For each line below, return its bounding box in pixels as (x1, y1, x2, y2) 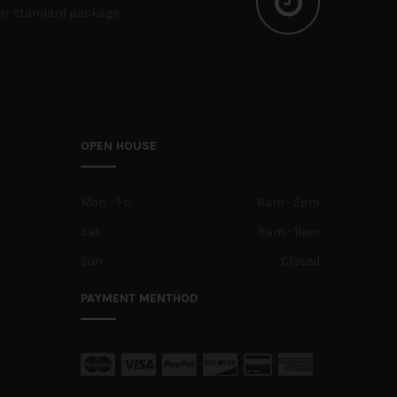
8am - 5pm (257, 194, 320, 210)
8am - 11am (258, 223, 320, 239)
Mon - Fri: (81, 194, 134, 210)
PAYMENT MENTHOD (81, 290, 198, 306)
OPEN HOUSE (81, 137, 157, 153)
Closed (281, 253, 320, 269)
